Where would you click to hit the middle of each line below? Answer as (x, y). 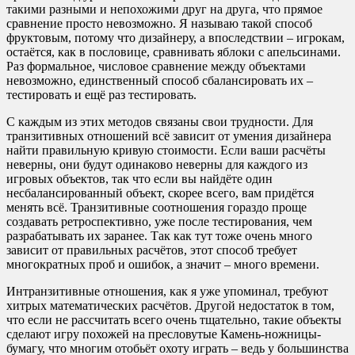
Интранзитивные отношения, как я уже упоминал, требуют (167, 292)
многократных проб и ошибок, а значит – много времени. (163, 265)
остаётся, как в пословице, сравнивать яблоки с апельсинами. (174, 52)
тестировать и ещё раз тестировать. (101, 95)
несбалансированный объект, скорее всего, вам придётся (160, 193)
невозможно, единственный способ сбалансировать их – (160, 81)
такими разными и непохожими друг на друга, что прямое (164, 10)
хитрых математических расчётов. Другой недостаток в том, (170, 306)
